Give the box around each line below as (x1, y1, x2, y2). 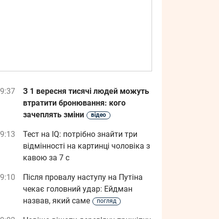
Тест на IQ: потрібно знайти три (23, 130, 137, 139)
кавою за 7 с (23, 153, 69, 162)
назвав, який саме (23, 196, 90, 205)
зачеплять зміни (23, 110, 84, 119)
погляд (97, 197, 116, 204)
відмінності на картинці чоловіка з (23, 141, 150, 151)
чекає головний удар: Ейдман (23, 184, 132, 194)
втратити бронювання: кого (23, 98, 126, 108)
